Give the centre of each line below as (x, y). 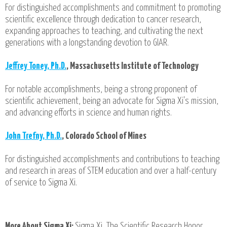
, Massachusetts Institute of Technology (133, 66)
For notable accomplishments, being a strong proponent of (101, 89)
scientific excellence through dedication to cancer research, (103, 19)
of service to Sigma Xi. (41, 182)
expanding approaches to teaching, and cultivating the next (104, 31)
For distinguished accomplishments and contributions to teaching (112, 159)
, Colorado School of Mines (104, 136)
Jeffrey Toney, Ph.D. (36, 66)
